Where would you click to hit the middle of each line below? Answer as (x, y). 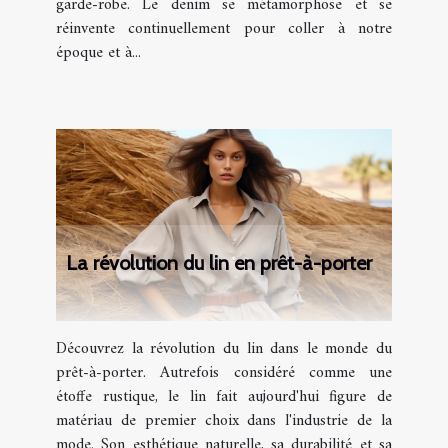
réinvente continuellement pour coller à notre (224, 28)
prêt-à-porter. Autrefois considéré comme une (224, 372)
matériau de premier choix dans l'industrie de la (224, 420)
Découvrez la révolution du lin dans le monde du (224, 348)
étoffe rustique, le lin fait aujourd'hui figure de (224, 396)
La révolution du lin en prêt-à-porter (219, 262)
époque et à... (98, 52)
